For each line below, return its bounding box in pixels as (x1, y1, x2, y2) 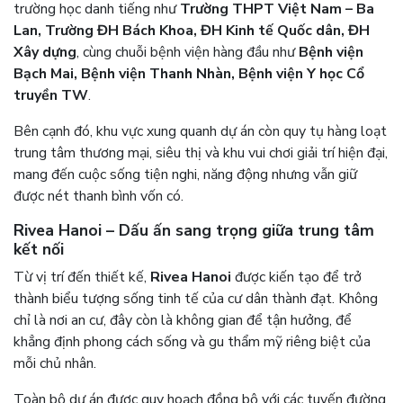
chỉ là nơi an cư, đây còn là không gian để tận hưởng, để (13, 309, 352, 330)
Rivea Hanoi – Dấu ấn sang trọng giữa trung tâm (13, 219, 374, 241)
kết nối (13, 237, 64, 260)
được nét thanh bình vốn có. (13, 185, 184, 206)
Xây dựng (13, 41, 76, 62)
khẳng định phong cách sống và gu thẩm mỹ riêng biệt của (13, 331, 371, 352)
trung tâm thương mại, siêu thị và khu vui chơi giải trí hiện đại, (13, 142, 388, 163)
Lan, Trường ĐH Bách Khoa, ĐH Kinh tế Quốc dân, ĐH (13, 20, 370, 40)
